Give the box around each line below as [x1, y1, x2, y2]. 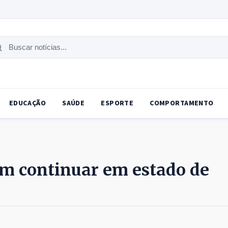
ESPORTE [101, 98, 134, 109]
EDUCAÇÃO [9, 98, 46, 109]
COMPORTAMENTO [150, 98, 214, 109]
